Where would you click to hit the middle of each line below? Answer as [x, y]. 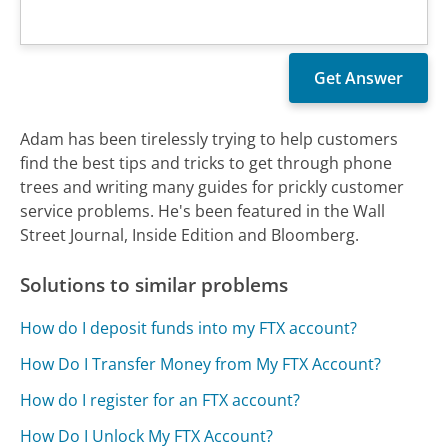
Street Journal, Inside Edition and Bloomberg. [190, 235]
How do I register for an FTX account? [160, 400]
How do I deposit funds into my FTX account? [189, 328]
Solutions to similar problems [154, 285]
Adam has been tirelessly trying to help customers [209, 139]
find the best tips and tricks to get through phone [206, 163]
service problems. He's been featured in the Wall [203, 211]
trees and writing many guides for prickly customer [212, 187]
